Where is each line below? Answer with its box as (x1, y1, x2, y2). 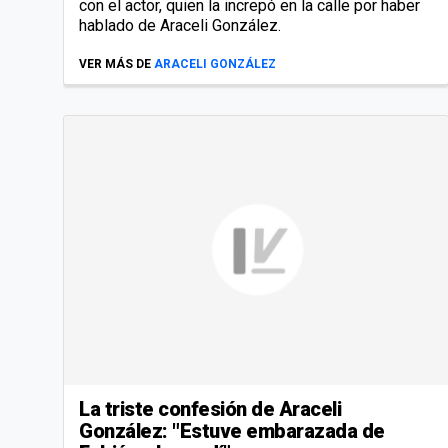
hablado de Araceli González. (79, 16, 281, 36)
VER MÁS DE (79, 57, 151, 72)
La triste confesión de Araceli (79, 397, 341, 422)
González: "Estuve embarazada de (79, 419, 385, 444)
